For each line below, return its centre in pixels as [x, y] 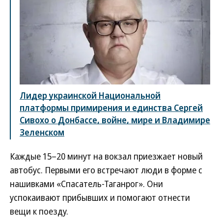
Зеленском [42, 132]
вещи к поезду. [39, 211]
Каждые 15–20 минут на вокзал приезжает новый [106, 156]
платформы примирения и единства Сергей [111, 108]
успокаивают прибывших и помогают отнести [100, 198]
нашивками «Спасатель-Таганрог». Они [86, 184]
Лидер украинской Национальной [90, 96]
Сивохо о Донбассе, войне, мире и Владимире [115, 120]
